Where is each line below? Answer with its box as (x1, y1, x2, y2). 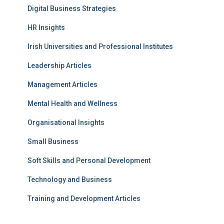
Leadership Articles (27, 61, 91, 70)
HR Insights (27, 23, 65, 32)
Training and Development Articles (27, 194, 140, 203)
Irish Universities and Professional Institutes (27, 42, 173, 51)
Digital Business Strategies (27, 4, 116, 13)
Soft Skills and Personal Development (27, 156, 150, 165)
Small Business (27, 137, 78, 146)
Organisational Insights (27, 118, 104, 127)
